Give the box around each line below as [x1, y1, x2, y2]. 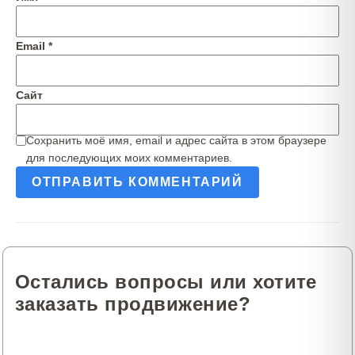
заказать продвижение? [15, 293, 251, 315]
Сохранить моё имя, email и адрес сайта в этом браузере [26, 134, 326, 147]
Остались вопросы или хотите [15, 271, 317, 292]
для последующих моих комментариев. [26, 151, 232, 164]
